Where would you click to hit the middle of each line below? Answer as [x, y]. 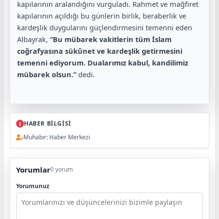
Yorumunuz [33, 186]
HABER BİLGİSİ [48, 124]
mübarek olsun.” [47, 75]
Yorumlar [33, 170]
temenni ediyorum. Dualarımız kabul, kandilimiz [103, 63]
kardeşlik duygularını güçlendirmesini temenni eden [105, 28]
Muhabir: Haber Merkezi [57, 137]
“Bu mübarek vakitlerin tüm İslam [111, 39]
